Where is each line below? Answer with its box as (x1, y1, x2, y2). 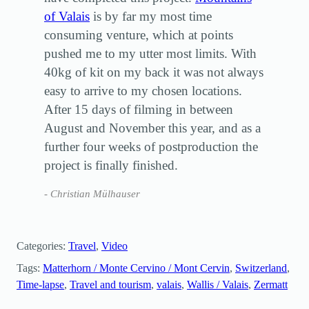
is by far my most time (90, 8, 212, 23)
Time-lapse (17, 277, 64, 291)
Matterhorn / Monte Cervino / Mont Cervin (43, 261, 230, 275)
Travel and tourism (70, 277, 151, 291)
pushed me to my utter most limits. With (44, 46, 257, 61)
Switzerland (235, 261, 287, 275)
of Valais (44, 8, 90, 23)
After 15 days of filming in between (44, 101, 233, 117)
